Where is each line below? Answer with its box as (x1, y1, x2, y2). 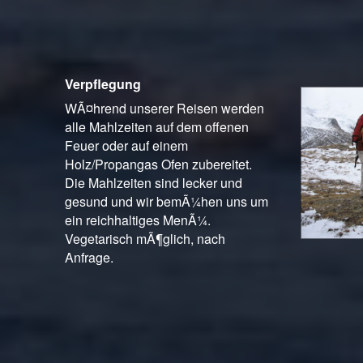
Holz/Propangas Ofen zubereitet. (65, 155, 252, 173)
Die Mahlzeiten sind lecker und (65, 173, 242, 192)
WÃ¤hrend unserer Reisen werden (65, 99, 264, 117)
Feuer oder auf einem (65, 136, 188, 155)
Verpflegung (65, 75, 141, 93)
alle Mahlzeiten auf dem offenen (65, 117, 249, 136)
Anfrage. (65, 248, 113, 267)
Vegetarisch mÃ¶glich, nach (65, 229, 225, 248)
